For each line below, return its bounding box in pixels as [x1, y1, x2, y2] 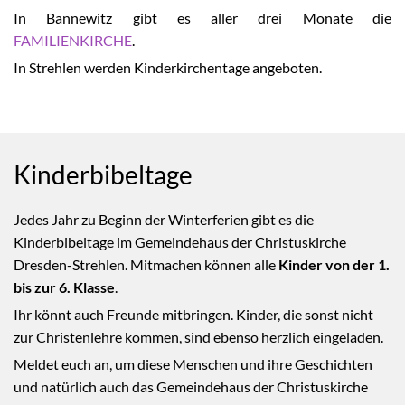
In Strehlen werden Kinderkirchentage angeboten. [14, 59, 322, 76]
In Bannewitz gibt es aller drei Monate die [14, 9, 391, 26]
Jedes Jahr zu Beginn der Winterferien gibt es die [14, 211, 314, 228]
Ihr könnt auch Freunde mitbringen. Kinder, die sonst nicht [14, 306, 373, 323]
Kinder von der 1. [276, 256, 390, 273]
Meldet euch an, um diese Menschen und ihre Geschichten [14, 355, 372, 372]
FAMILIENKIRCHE [14, 32, 132, 49]
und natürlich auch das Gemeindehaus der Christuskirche [14, 378, 368, 395]
